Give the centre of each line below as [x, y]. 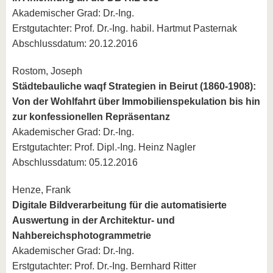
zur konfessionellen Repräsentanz [91, 117]
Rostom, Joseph [47, 71]
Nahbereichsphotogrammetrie [82, 236]
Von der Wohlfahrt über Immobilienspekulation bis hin [136, 101]
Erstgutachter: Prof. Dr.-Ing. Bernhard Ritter [104, 266]
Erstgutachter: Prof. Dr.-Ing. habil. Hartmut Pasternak [125, 28]
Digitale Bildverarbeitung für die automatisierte [119, 205]
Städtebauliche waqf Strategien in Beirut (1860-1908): [134, 86]
